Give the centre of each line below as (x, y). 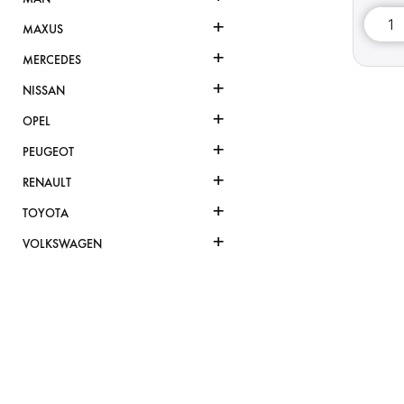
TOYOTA (46, 214)
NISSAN (44, 91)
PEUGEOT (48, 152)
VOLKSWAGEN (62, 244)
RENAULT (47, 183)
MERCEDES (52, 60)
